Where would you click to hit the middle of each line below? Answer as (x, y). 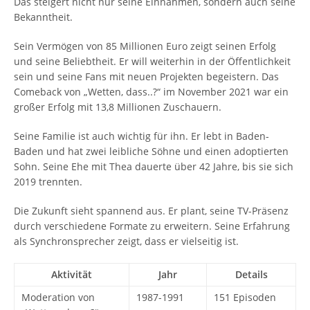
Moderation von (58, 297)
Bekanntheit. (43, 17)
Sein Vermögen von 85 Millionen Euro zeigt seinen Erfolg (145, 46)
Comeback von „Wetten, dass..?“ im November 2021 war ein (151, 92)
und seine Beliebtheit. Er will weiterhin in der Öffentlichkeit (152, 61)
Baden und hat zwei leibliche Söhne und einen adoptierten (151, 151)
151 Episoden (245, 297)
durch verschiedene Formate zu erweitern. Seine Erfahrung (152, 226)
